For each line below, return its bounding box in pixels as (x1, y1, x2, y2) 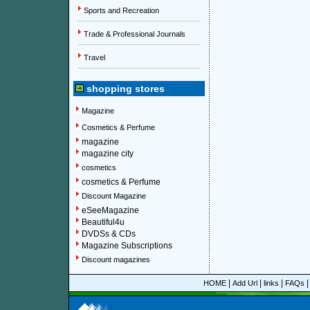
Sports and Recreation (84, 6, 159, 15)
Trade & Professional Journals (84, 30, 185, 38)
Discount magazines (82, 255, 150, 264)
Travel (84, 53, 105, 62)
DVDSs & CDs (82, 229, 136, 239)
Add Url (232, 279, 257, 287)
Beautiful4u (82, 217, 125, 227)
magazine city (82, 149, 134, 158)
